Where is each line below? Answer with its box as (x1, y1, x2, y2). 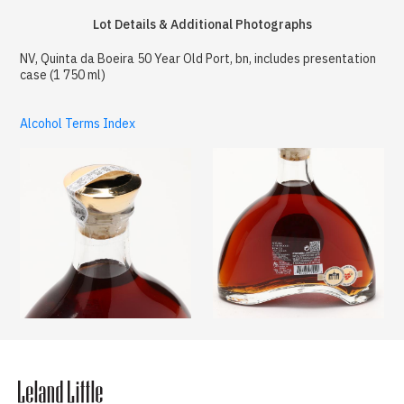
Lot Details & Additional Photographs (92, 15, 312, 32)
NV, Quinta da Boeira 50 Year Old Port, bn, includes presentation (20, 50, 377, 67)
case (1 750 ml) (20, 66, 106, 83)
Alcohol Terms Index (20, 115, 136, 132)
